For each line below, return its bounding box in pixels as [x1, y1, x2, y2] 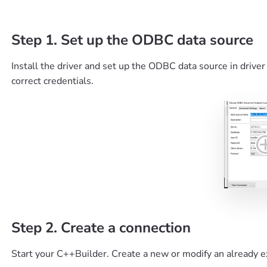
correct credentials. [11, 74, 94, 88]
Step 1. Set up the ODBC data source [11, 30, 253, 49]
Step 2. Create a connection [11, 218, 191, 237]
